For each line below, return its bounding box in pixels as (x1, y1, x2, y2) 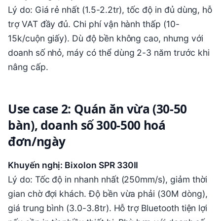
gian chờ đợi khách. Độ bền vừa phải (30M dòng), (8, 188, 208, 199)
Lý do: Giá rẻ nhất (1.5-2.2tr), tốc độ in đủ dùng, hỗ (8, 4, 213, 15)
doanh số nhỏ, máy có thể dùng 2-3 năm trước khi (8, 47, 210, 58)
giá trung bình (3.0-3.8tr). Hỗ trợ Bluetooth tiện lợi (8, 202, 208, 213)
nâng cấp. (8, 61, 48, 72)
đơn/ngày (8, 133, 66, 149)
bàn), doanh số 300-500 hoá (8, 116, 166, 133)
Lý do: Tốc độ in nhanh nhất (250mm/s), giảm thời (8, 174, 207, 184)
